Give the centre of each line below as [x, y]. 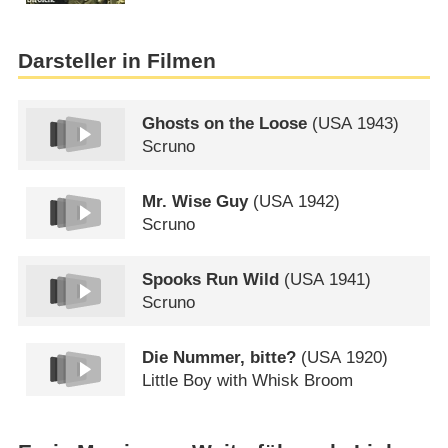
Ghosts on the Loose [225, 123]
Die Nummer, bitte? [219, 358]
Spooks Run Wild [211, 280]
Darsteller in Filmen [116, 60]
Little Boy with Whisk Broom [248, 381]
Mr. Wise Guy [195, 201]
